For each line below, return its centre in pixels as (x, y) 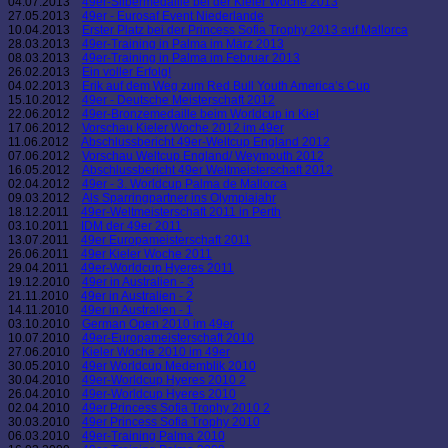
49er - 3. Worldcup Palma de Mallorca (184, 184)
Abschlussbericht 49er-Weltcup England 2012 (205, 142)
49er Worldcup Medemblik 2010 (169, 366)
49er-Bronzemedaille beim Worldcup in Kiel (200, 114)
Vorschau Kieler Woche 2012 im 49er (183, 128)
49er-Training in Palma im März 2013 (183, 44)
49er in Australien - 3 (138, 282)
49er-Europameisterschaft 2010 (168, 338)
